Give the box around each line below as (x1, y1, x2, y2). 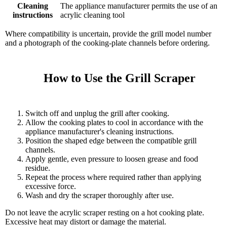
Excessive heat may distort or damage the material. (5, 217, 166, 226)
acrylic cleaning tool (60, 10, 125, 19)
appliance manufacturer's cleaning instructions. (25, 127, 174, 136)
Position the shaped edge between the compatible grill (25, 136, 197, 145)
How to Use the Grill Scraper (31, 71, 44, 85)
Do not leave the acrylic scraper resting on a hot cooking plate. (5, 208, 204, 217)
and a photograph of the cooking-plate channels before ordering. (5, 38, 210, 47)
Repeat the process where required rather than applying (25, 172, 201, 181)
